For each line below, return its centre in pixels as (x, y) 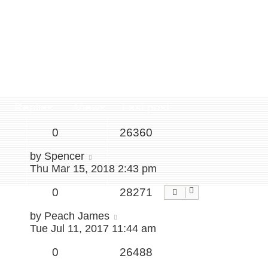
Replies (33, 108)
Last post (146, 108)
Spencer (64, 156)
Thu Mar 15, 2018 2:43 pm (93, 169)
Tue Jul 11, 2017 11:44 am (93, 229)
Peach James (77, 216)
